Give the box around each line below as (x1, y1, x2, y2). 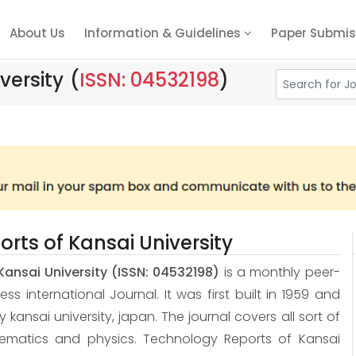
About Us (10, 25, 65, 41)
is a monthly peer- (219, 263, 340, 282)
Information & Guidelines (84, 25, 244, 41)
